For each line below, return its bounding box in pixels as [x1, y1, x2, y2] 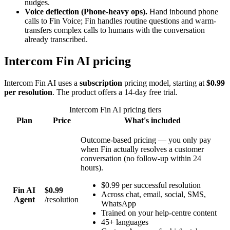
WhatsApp [101, 199, 136, 208]
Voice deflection [25, 7, 79, 16]
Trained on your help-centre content [101, 208, 217, 217]
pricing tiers [121, 105, 161, 114]
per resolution [4, 87, 52, 97]
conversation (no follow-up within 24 [81, 154, 201, 163]
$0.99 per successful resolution [101, 180, 201, 189]
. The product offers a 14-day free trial [52, 87, 176, 97]
